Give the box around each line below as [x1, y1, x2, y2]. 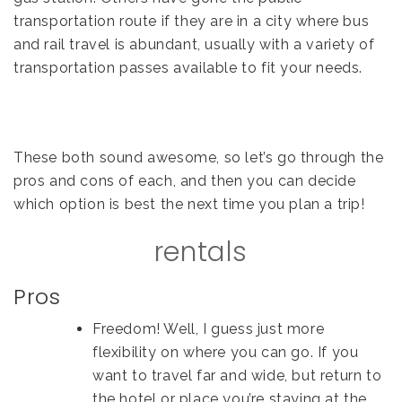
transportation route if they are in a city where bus [13, 12, 370, 30]
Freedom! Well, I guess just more [92, 319, 325, 337]
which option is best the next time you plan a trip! [13, 195, 365, 213]
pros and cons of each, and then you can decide [13, 171, 356, 189]
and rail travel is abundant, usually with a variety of [13, 35, 375, 53]
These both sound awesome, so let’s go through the [13, 148, 384, 166]
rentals [153, 232, 249, 271]
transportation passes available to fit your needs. [13, 58, 375, 76]
